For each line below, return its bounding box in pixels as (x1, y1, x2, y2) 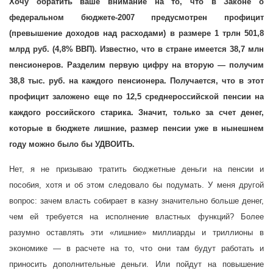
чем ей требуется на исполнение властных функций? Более (9, 212, 264, 221)
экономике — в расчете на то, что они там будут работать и (9, 244, 264, 253)
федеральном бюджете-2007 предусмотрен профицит (9, 13, 264, 22)
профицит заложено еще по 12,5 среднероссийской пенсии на (9, 92, 264, 101)
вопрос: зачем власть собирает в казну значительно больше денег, (9, 196, 264, 205)
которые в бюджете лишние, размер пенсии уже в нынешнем (9, 124, 264, 133)
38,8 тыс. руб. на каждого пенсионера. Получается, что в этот (9, 76, 264, 85)
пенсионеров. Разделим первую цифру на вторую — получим (9, 60, 264, 69)
